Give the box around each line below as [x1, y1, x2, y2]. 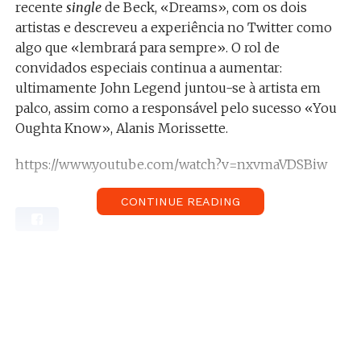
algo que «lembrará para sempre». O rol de [15, 39, 280, 56]
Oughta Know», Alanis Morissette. [15, 120, 228, 136]
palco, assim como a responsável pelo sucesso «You [15, 100, 337, 116]
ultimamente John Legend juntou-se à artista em [15, 80, 321, 96]
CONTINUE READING [120, 195, 240, 208]
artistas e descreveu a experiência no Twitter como [15, 19, 332, 35]
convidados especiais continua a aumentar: [15, 60, 282, 76]
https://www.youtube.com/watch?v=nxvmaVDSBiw [15, 156, 327, 172]
